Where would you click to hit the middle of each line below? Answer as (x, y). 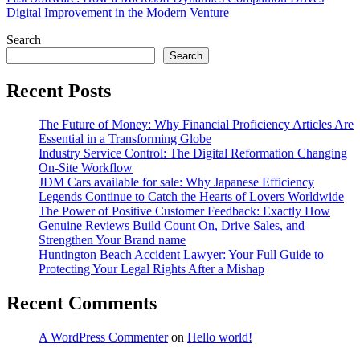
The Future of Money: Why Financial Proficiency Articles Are (196, 125)
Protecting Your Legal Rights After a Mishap (151, 269)
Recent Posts (59, 90)
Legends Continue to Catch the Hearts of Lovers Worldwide (191, 197)
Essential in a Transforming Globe (125, 139)
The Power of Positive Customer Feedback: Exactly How (184, 211)
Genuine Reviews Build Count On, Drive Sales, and (172, 226)
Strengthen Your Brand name (112, 240)
